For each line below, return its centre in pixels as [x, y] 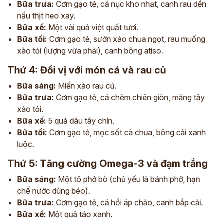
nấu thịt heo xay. [46, 16]
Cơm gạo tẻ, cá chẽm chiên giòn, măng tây [129, 97]
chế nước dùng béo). [54, 191]
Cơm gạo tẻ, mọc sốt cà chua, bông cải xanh [127, 132]
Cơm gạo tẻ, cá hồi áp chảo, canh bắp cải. [128, 202]
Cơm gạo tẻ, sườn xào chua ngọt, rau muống [126, 39]
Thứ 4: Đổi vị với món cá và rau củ [87, 70]
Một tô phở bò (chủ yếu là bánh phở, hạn [128, 179]
